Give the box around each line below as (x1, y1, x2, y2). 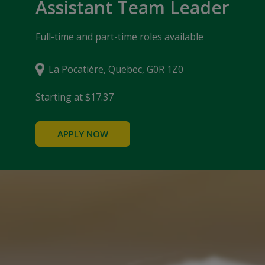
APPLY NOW (57, 128, 108, 140)
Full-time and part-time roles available (35, 30, 203, 44)
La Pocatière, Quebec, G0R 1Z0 (49, 63, 183, 76)
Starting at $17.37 (35, 91, 114, 104)
